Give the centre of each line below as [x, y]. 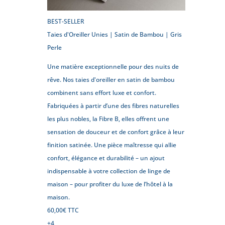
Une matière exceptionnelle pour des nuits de [113, 66]
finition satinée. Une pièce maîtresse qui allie [112, 145]
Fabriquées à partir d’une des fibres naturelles [114, 105]
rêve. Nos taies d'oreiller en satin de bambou [111, 79]
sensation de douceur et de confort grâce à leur [116, 132]
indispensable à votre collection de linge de [109, 171]
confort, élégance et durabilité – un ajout [106, 158]
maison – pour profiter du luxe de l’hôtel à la [110, 184]
